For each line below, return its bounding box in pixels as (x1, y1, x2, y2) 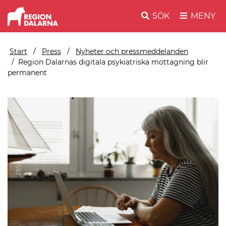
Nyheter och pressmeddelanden (76, 46, 188, 56)
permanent (8, 68, 47, 77)
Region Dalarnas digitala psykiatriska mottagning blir (18, 57, 208, 67)
